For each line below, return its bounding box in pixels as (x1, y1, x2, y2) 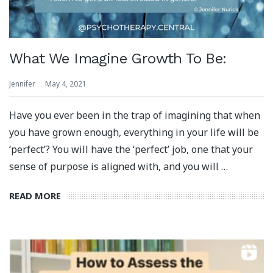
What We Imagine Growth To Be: (9, 50, 227, 68)
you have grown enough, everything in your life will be (9, 126, 259, 140)
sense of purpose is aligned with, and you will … (9, 160, 228, 174)
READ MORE (9, 189, 61, 202)
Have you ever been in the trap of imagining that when (9, 108, 260, 122)
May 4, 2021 (45, 78, 87, 89)
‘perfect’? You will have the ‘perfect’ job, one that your (9, 143, 253, 157)
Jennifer (9, 78, 35, 89)
